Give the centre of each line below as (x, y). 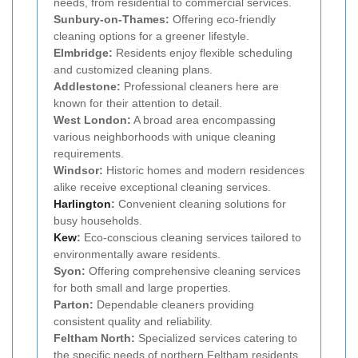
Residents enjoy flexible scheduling (203, 52)
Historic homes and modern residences (204, 170)
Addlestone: (87, 86)
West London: (92, 119)
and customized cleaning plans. (133, 69)
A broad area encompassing (203, 119)
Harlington (82, 203)
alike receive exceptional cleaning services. (162, 187)
